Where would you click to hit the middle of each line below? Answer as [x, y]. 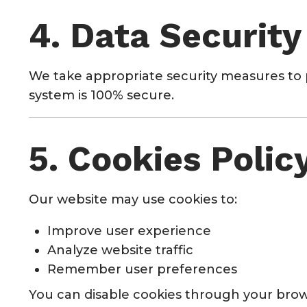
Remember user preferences [142, 269]
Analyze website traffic [120, 250]
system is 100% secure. [101, 95]
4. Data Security [165, 35]
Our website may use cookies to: [133, 199]
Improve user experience [129, 231]
